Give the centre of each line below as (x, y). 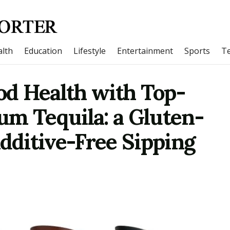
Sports (197, 51)
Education (43, 51)
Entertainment (145, 51)
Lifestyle (90, 51)
